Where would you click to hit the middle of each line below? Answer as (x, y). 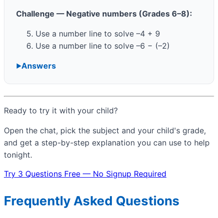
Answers (39, 66)
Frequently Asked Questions (92, 201)
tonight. (18, 155)
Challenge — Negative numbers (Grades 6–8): (104, 14)
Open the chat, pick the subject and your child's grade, (105, 131)
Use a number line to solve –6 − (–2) (103, 46)
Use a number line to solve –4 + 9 (98, 34)
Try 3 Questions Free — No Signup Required (85, 174)
